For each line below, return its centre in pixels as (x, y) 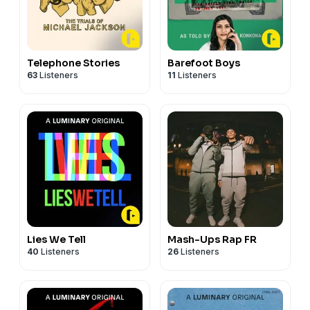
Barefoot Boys (204, 63)
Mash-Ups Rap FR (212, 239)
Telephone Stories (73, 63)
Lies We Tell (56, 239)
